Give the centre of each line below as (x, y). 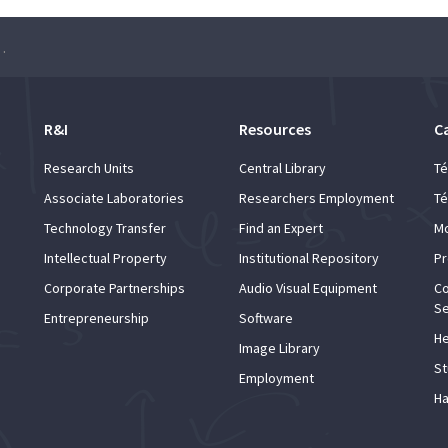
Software (266, 317)
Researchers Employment (316, 197)
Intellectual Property (105, 257)
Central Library (282, 167)
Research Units (89, 167)
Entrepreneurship (96, 317)
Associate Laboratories (114, 197)
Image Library (279, 347)
